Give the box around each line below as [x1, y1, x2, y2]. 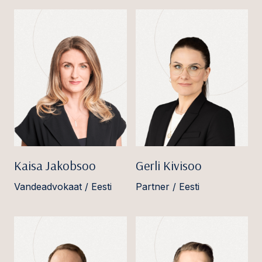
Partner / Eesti [135, 181, 199, 193]
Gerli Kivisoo [135, 157, 202, 174]
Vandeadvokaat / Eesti [14, 181, 112, 193]
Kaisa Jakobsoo [14, 157, 96, 174]
